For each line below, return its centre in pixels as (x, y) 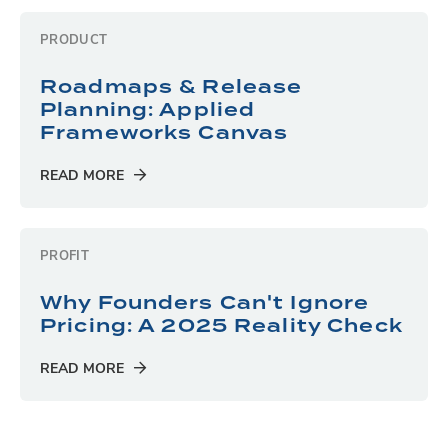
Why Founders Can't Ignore (205, 303)
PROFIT (65, 257)
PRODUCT (74, 41)
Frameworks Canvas (164, 133)
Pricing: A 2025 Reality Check (221, 326)
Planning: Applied (148, 110)
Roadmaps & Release (171, 87)
